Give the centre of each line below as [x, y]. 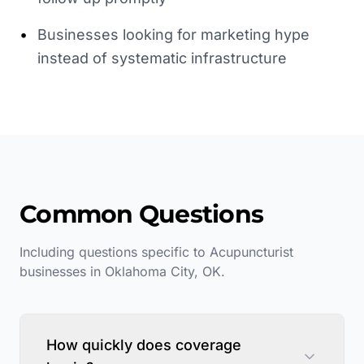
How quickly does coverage [144, 344]
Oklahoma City [149, 271]
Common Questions [141, 214]
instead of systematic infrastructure [162, 58]
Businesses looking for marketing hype [173, 34]
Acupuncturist [251, 251]
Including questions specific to [115, 251]
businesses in [62, 271]
